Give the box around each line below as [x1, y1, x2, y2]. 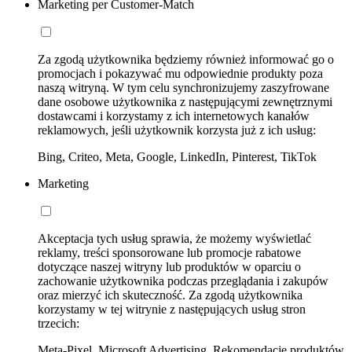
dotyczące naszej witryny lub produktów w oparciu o [38, 260, 301, 274]
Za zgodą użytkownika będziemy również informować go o [38, 53, 334, 67]
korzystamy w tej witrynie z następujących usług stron [38, 302, 306, 317]
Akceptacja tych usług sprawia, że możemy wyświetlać [38, 232, 311, 246]
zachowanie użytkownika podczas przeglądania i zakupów [38, 274, 328, 288]
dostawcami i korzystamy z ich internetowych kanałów [38, 109, 310, 123]
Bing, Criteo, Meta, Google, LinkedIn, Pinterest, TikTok [38, 150, 317, 164]
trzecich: [38, 317, 79, 331]
